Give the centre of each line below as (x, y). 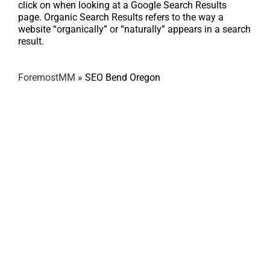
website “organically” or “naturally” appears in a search (134, 30)
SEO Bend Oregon (123, 78)
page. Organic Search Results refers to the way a (121, 17)
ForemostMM (47, 78)
